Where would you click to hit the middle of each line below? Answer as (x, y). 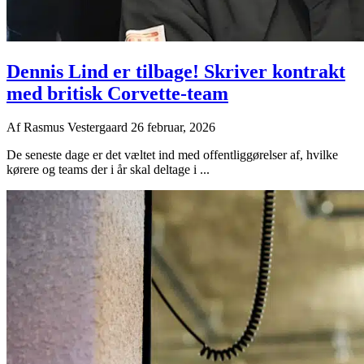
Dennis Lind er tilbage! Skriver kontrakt (176, 71)
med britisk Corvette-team (117, 93)
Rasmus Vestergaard (77, 128)
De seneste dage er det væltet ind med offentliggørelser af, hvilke (172, 155)
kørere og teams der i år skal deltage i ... (108, 170)
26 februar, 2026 (173, 128)
